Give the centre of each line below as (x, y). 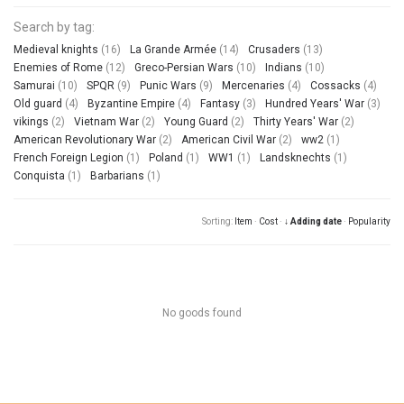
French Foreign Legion (69, 157)
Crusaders (274, 49)
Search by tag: (54, 27)
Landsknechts (295, 157)
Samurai (34, 85)
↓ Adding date (313, 221)
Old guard (38, 103)
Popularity (369, 221)
